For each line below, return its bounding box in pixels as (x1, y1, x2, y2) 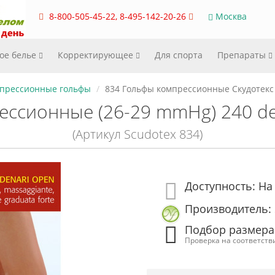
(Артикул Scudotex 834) (72, 126, 203, 142)
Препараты (217, 49, 268, 61)
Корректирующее (58, 49, 136, 61)
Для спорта (155, 49, 203, 61)
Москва (213, 10, 247, 22)
